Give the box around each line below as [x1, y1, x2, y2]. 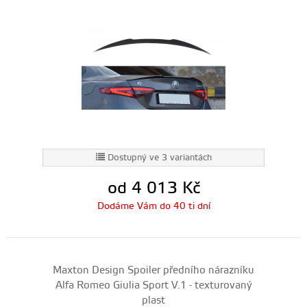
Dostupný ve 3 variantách [107, 152, 212, 163]
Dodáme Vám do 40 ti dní [97, 200, 210, 212]
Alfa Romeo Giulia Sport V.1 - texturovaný [55, 279, 252, 292]
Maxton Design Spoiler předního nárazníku [53, 264, 254, 277]
